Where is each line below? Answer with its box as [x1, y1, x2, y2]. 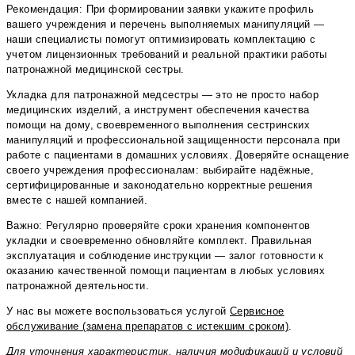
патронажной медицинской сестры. [6, 63, 185, 76]
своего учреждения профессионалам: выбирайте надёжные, [6, 164, 315, 177]
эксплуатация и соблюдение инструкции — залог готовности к [6, 250, 324, 262]
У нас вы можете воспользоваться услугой [6, 305, 230, 318]
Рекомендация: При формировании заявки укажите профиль [6, 3, 315, 16]
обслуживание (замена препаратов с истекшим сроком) [6, 320, 288, 333]
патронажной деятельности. [6, 280, 149, 292]
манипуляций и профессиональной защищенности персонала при [6, 134, 341, 147]
